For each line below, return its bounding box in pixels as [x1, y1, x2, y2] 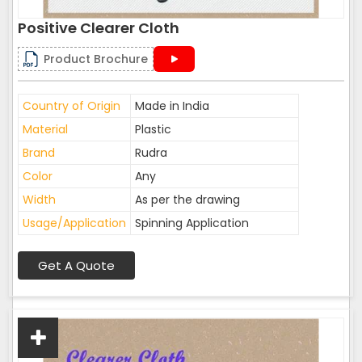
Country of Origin [23, 98, 120, 114]
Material [23, 121, 68, 137]
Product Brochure [44, 51, 148, 67]
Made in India [135, 98, 209, 114]
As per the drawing [135, 192, 240, 208]
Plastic [135, 121, 171, 137]
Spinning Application [135, 215, 249, 231]
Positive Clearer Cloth [18, 18, 179, 38]
